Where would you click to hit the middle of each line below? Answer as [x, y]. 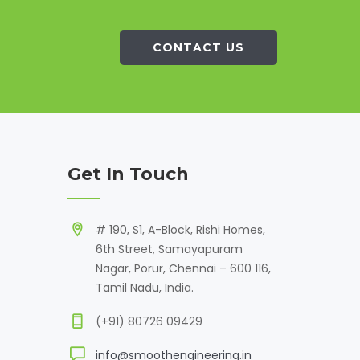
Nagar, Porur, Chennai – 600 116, [183, 268]
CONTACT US [198, 47]
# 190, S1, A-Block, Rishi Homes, [180, 230]
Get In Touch [128, 174]
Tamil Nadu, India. [144, 288]
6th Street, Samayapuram [169, 249]
